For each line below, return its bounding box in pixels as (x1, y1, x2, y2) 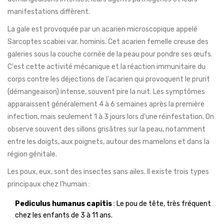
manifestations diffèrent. (7, 7, 90, 16)
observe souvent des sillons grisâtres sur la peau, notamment (7, 125, 205, 134)
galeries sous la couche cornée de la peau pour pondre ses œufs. (7, 50, 212, 59)
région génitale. (7, 150, 57, 159)
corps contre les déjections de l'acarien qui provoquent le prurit (7, 75, 210, 84)
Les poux (7, 167, 36, 176)
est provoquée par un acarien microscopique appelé (30, 25, 197, 34)
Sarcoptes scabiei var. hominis (7, 37, 105, 46)
